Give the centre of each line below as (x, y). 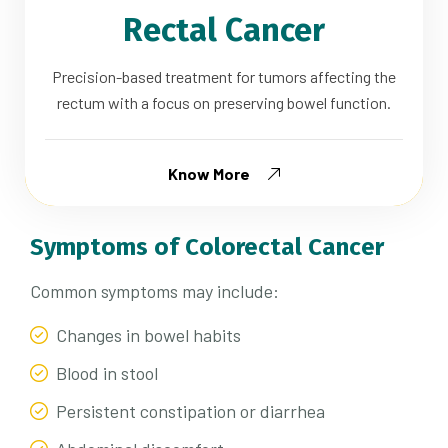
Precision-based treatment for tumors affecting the (224, 77)
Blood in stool (107, 373)
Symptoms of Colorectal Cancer (207, 247)
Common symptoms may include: (154, 291)
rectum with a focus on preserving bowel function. (224, 103)
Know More (209, 174)
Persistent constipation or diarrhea (190, 411)
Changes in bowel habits (148, 335)
